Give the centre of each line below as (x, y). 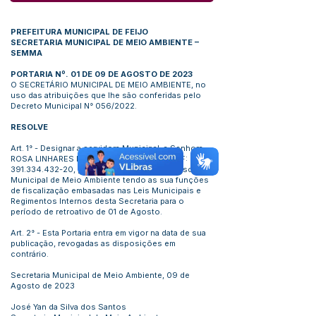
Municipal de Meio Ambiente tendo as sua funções (110, 180)
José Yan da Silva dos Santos (68, 307)
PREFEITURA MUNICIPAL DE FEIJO (79, 32)
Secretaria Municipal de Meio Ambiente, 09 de (100, 275)
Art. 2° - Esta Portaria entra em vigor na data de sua (108, 233)
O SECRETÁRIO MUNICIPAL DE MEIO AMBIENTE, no (108, 85)
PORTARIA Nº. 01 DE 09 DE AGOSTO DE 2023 (102, 74)
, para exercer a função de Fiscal (136, 169)
